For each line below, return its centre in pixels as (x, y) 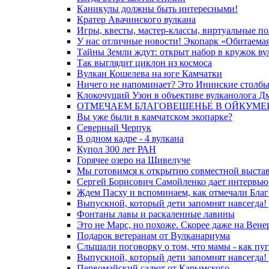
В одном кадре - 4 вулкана (130, 138)
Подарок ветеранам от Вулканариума (153, 236)
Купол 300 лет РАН (116, 149)
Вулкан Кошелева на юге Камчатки (150, 74)
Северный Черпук (114, 128)
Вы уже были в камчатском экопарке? (155, 117)
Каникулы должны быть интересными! (157, 9)
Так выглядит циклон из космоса (144, 63)
